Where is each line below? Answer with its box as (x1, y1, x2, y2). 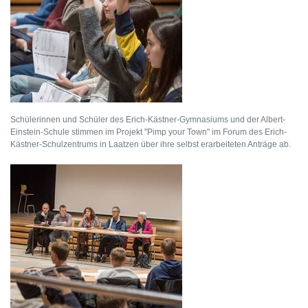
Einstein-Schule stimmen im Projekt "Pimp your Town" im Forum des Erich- (10, 126, 287, 137)
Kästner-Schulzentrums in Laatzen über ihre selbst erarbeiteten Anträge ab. (10, 139, 291, 149)
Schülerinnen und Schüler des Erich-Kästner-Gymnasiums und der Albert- (10, 114, 285, 124)
